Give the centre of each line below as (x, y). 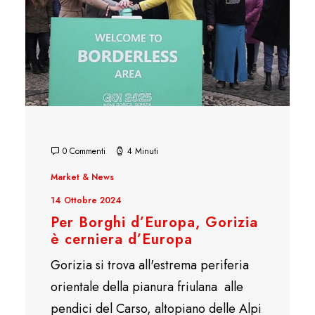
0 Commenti (84, 151)
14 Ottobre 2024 (86, 200)
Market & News (82, 177)
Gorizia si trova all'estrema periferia (150, 265)
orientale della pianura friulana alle (147, 287)
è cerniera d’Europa (122, 239)
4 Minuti (143, 151)
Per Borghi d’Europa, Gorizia (154, 222)
